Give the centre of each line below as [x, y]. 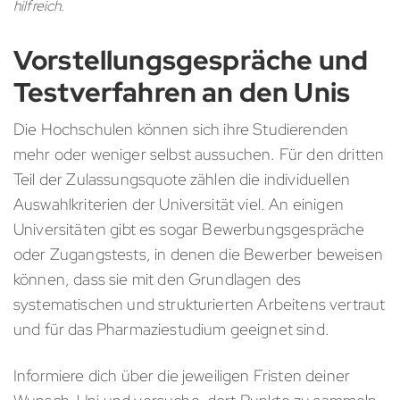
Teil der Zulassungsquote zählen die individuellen [182, 179]
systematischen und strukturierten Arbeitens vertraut [200, 304]
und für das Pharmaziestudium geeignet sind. [171, 329]
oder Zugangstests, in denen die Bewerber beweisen [198, 254]
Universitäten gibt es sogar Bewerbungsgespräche [189, 229]
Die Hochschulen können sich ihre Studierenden [181, 129]
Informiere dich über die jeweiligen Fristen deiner [182, 375]
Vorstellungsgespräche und [191, 59]
